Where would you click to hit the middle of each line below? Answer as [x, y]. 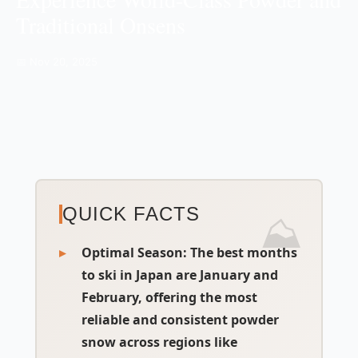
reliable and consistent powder [180, 320]
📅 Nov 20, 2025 [57, 62]
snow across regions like [159, 342]
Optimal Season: [134, 253]
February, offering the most [169, 297]
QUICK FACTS [131, 214]
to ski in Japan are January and [180, 275]
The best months [242, 253]
